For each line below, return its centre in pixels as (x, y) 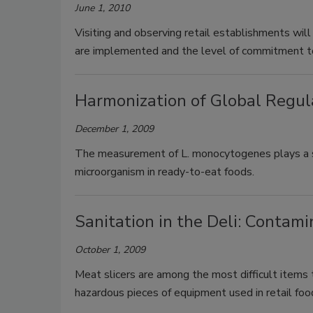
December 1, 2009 (114, 129)
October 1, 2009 (110, 250)
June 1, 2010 (102, 8)
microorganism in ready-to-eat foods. (165, 172)
